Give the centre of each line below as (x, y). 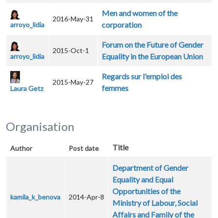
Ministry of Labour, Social (155, 203)
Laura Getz (27, 88)
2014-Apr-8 (86, 197)
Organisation (40, 127)
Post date (84, 148)
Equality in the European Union (152, 56)
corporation (122, 25)
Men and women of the (140, 13)
